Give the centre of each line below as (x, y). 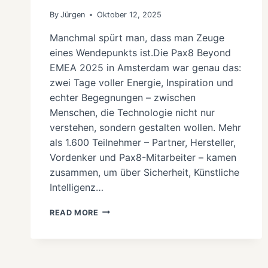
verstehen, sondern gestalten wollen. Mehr (145, 127)
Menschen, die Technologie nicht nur (132, 112)
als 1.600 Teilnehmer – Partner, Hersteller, (143, 142)
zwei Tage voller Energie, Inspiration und (141, 82)
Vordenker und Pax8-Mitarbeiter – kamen (143, 157)
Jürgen (73, 14)
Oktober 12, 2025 (130, 14)
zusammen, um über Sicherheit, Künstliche (144, 172)
